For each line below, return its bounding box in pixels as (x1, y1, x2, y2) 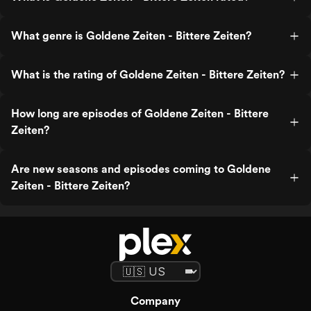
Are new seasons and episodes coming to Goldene (11, 162, 271, 176)
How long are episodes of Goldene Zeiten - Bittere (11, 107, 269, 120)
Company (131, 294, 180, 308)
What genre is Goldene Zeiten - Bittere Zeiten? (11, 29, 251, 42)
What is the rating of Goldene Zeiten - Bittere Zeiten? (11, 68, 285, 81)
